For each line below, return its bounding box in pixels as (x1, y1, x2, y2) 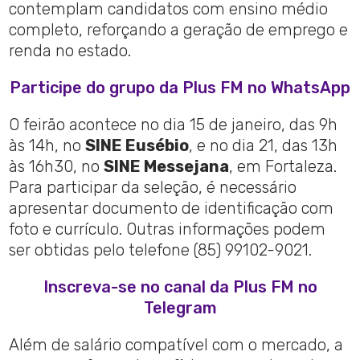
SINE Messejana (104, 157, 230, 177)
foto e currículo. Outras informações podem (9, 219, 326, 239)
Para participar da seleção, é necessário (9, 178, 297, 198)
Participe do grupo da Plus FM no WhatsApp (10, 78, 350, 98)
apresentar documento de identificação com (9, 198, 334, 219)
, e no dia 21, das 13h (189, 136, 338, 156)
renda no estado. (9, 41, 132, 61)
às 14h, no (9, 136, 86, 156)
